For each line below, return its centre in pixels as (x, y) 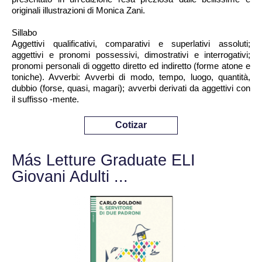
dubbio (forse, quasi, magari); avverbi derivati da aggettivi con (131, 88)
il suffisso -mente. (45, 99)
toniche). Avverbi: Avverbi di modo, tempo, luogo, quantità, (131, 77)
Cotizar (131, 125)
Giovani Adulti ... (70, 177)
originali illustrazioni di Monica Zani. (78, 10)
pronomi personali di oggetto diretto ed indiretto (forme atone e (131, 66)
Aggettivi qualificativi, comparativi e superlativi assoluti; (131, 44)
